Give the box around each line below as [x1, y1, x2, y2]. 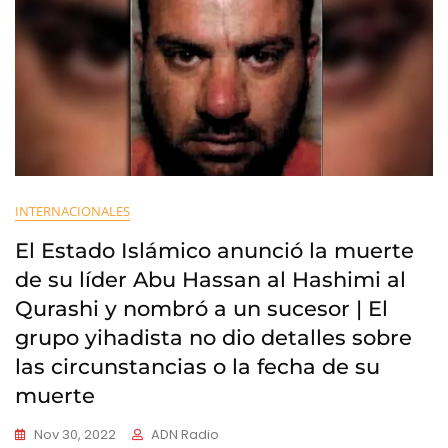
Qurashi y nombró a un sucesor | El [15, 296, 388, 321]
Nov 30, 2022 [34, 425, 116, 444]
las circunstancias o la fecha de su [15, 354, 380, 379]
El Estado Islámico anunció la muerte [15, 238, 414, 263]
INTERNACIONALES [15, 202, 130, 220]
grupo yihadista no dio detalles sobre [15, 325, 412, 350]
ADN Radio [151, 425, 219, 444]
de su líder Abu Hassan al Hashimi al [15, 267, 406, 292]
